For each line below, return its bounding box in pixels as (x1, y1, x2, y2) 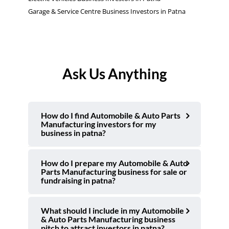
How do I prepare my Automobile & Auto (41, 157, 188, 168)
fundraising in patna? (41, 175, 116, 185)
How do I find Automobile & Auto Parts (41, 110, 180, 120)
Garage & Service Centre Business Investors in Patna (28, 7, 186, 16)
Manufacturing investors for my (41, 119, 156, 129)
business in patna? (41, 127, 106, 138)
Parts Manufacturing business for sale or (41, 166, 187, 176)
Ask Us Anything (62, 64, 167, 82)
